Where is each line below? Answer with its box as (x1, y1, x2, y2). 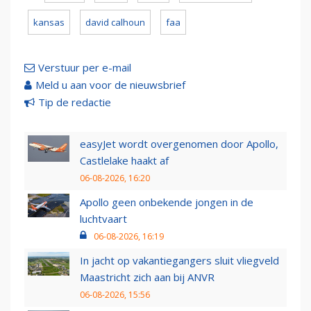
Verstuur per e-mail (38, 60, 131, 75)
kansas (33, 16, 65, 29)
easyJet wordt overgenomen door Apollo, (80, 137, 278, 151)
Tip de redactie (38, 95, 111, 110)
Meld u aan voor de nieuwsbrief (35, 78, 185, 92)
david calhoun (85, 16, 145, 29)
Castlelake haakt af (80, 153, 169, 168)
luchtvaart (80, 212, 127, 226)
